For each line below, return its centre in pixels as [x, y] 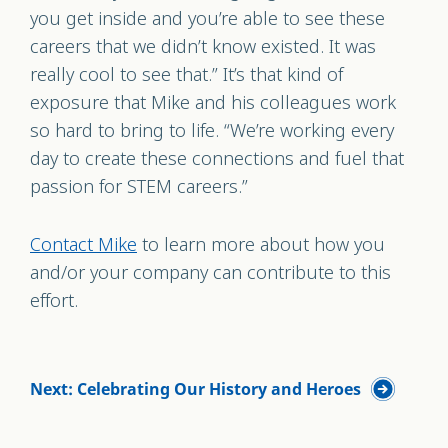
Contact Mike [83, 245]
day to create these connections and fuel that [217, 159]
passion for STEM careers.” [141, 187]
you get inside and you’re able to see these [207, 19]
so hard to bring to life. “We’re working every [212, 131]
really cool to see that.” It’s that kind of [186, 75]
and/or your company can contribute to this [210, 273]
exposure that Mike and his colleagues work [213, 103]
